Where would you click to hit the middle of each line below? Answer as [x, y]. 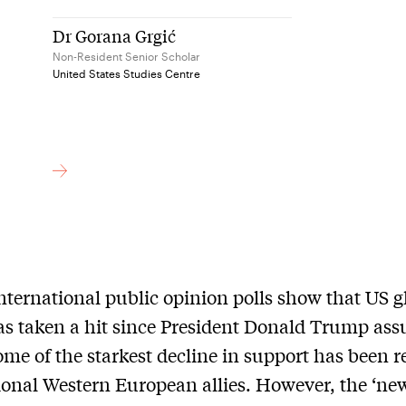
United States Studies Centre [127, 73]
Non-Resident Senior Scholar [127, 56]
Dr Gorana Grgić [115, 35]
